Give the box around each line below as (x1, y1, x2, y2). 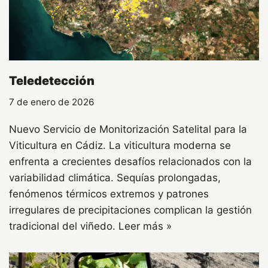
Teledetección (9, 74, 95, 89)
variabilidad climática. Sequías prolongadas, (9, 172, 221, 184)
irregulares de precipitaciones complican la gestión (9, 204, 252, 217)
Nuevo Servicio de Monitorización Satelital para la (9, 123, 247, 136)
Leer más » (118, 220, 172, 233)
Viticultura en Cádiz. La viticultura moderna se (9, 139, 231, 152)
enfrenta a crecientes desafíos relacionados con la (9, 156, 252, 168)
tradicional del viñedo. (9, 220, 118, 233)
